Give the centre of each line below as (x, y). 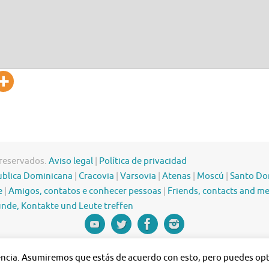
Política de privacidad (143, 162)
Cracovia (96, 177)
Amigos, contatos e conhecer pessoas (85, 192)
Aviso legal (71, 162)
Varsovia (138, 177)
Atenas (177, 177)
